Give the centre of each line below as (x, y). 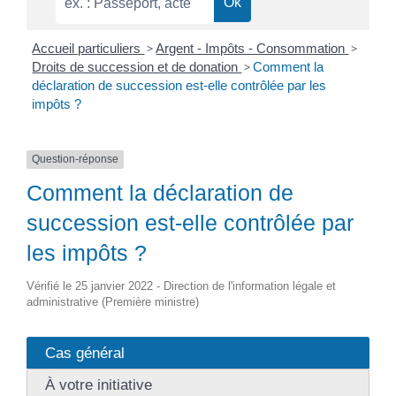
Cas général (84, 353)
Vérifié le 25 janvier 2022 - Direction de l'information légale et (181, 286)
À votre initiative (98, 385)
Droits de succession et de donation (137, 67)
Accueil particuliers (88, 49)
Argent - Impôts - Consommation (252, 49)
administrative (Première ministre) (112, 302)
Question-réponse (75, 160)
